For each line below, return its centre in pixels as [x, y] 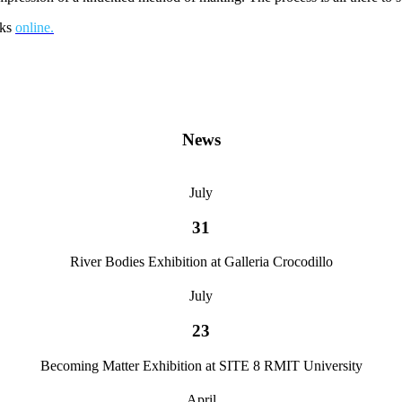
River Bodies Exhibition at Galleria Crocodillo [201, 262]
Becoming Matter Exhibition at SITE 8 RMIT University [201, 365]
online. [35, 28]
